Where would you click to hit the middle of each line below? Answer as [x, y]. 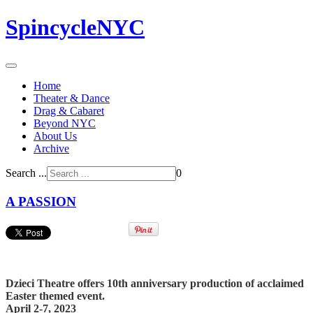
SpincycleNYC [75, 28]
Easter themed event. [55, 296]
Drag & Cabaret [69, 110]
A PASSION [41, 201]
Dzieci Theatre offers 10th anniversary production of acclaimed [155, 284]
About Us [55, 136]
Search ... [26, 173]
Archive [51, 148]
